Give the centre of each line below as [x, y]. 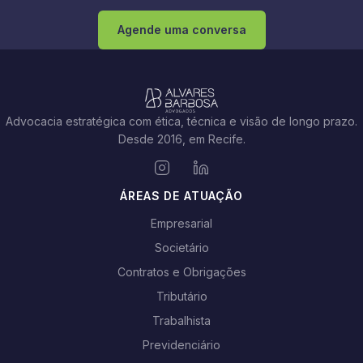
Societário [181, 248]
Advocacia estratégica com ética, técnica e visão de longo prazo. [181, 121]
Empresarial [181, 223]
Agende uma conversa [181, 30]
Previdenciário [181, 345]
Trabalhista [181, 320]
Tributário [181, 296]
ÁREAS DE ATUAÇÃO [181, 196]
